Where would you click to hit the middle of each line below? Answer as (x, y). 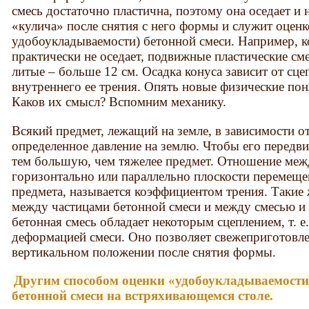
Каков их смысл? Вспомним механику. (119, 102)
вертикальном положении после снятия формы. (144, 252)
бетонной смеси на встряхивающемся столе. (143, 295)
